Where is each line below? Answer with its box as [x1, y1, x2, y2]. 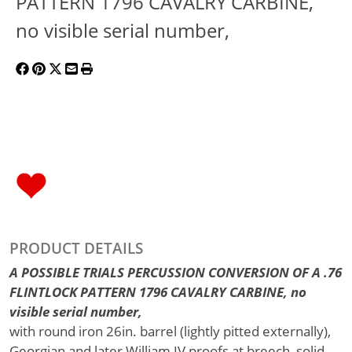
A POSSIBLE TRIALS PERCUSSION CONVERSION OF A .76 [9, 262, 342, 282]
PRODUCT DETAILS [9, 237, 143, 259]
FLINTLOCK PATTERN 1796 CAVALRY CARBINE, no [9, 282, 306, 302]
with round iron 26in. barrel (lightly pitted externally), [9, 321, 331, 341]
